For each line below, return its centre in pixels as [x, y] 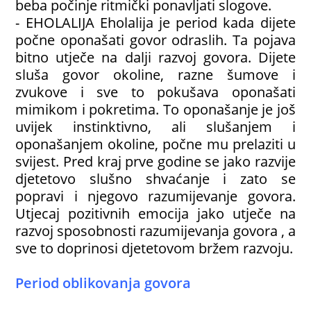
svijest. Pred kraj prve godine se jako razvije [155, 161]
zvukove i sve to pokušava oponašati [155, 92]
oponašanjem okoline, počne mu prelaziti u [155, 144]
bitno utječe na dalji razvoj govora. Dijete [155, 57]
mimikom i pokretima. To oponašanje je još [155, 109]
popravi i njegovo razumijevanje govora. [155, 196]
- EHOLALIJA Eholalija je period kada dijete [155, 23]
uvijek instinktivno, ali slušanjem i [155, 127]
